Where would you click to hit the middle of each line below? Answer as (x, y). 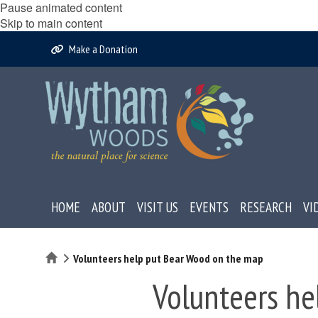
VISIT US (158, 207)
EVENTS (209, 207)
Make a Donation (104, 49)
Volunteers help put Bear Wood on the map (168, 258)
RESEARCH (266, 207)
